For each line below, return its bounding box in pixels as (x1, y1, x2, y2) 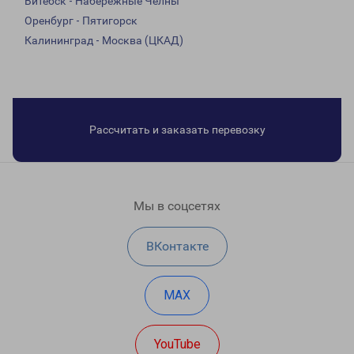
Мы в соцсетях (134, 198, 220, 214)
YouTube (153, 337, 201, 352)
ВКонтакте (145, 239, 209, 254)
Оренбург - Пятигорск (24, 14, 137, 28)
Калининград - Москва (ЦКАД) (24, 34, 183, 47)
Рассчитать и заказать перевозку (88, 123, 265, 137)
